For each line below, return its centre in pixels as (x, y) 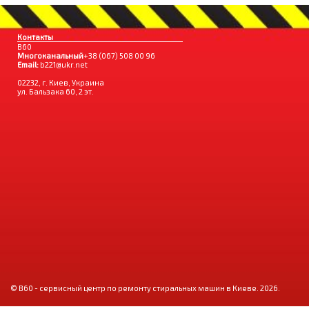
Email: (29, 65)
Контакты (35, 37)
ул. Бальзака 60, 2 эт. (56, 92)
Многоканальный (50, 56)
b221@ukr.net (64, 65)
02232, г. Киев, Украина (61, 83)
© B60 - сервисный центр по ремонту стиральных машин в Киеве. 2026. (145, 288)
